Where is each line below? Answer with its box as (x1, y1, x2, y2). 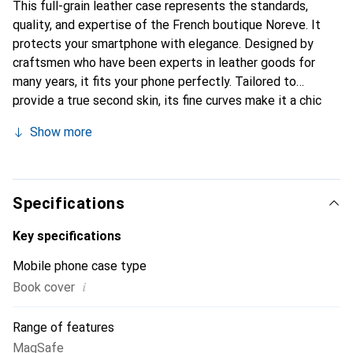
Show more (30, 124, 92, 139)
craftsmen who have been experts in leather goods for (13, 55, 315, 70)
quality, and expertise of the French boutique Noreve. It (13, 17, 321, 32)
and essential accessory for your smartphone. (13, 112, 264, 127)
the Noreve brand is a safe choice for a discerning (13, 150, 288, 165)
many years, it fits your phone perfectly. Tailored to (13, 74, 296, 89)
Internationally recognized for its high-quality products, (13, 131, 320, 146)
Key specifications (13, 229, 121, 243)
